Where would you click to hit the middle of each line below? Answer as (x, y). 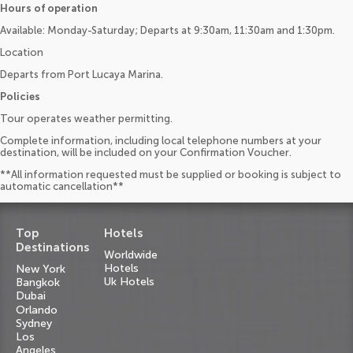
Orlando (37, 310)
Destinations (52, 247)
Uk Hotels (129, 281)
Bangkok (38, 283)
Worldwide (131, 255)
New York (41, 269)
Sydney (34, 323)
